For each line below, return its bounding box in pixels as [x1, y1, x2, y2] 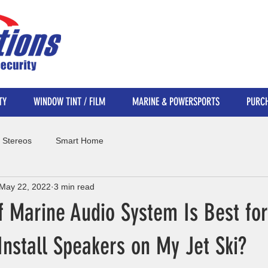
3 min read [54, 181, 95, 191]
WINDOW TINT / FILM [33, 95, 105, 108]
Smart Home [56, 135, 103, 145]
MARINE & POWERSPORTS [132, 95, 220, 108]
